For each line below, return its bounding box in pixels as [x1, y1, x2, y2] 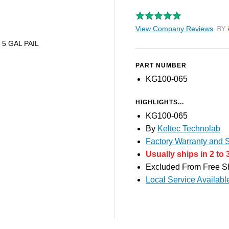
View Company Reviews [135, 25, 213, 33]
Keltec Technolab [157, 124, 220, 133]
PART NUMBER [135, 62, 187, 69]
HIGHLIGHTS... [135, 99, 184, 106]
